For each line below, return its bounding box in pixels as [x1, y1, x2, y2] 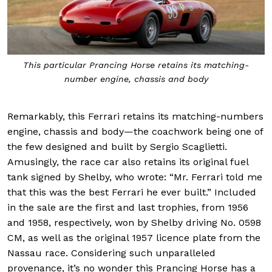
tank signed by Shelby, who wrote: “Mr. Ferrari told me [7, 171, 262, 183]
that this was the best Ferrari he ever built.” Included [7, 186, 256, 199]
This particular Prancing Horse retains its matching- [23, 59, 249, 70]
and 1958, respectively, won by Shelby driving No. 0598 [7, 217, 261, 229]
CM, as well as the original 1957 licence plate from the [7, 232, 260, 244]
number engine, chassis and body [64, 73, 208, 84]
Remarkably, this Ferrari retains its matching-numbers [7, 110, 263, 123]
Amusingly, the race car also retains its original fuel [7, 156, 248, 168]
